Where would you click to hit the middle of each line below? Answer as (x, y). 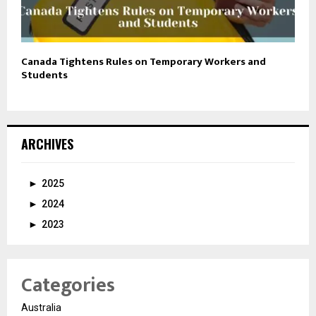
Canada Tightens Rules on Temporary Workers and (144, 61)
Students (44, 75)
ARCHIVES (47, 144)
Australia (41, 307)
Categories (68, 285)
